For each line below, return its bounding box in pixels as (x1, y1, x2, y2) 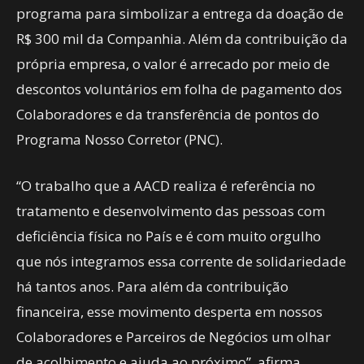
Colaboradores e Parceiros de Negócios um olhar (16, 327, 331, 346)
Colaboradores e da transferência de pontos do (16, 105, 319, 123)
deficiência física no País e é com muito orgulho (16, 227, 321, 245)
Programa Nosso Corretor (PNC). (16, 130, 223, 149)
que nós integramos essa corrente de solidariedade (16, 252, 346, 271)
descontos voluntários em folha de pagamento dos (16, 80, 342, 98)
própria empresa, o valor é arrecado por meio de (16, 54, 330, 73)
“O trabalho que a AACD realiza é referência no (16, 176, 315, 195)
